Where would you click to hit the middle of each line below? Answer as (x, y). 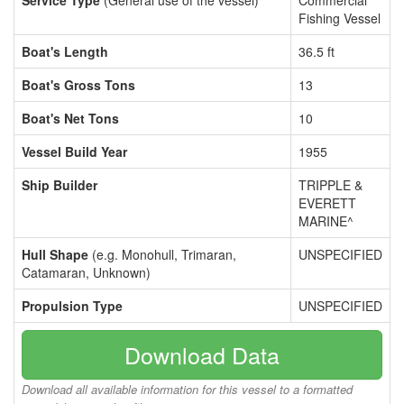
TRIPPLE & (331, 185)
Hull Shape (55, 254)
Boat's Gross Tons (78, 85)
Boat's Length (65, 51)
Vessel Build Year (74, 151)
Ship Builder (60, 185)
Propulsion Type (72, 306)
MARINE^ (326, 221)
